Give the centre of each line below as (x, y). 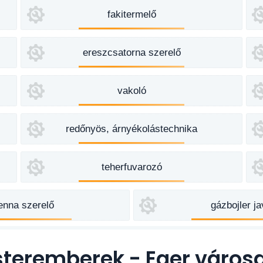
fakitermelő (131, 14)
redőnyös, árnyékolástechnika (131, 129)
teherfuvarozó (131, 167)
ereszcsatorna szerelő (131, 53)
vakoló (131, 91)
